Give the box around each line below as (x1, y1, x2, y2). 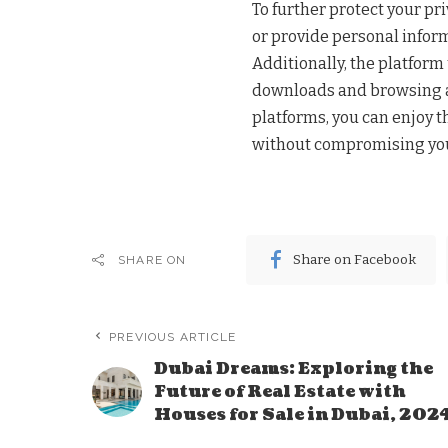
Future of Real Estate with (154, 380, 406, 403)
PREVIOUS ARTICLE (109, 329, 237, 344)
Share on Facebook (293, 251, 417, 269)
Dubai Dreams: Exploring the (154, 357, 433, 380)
